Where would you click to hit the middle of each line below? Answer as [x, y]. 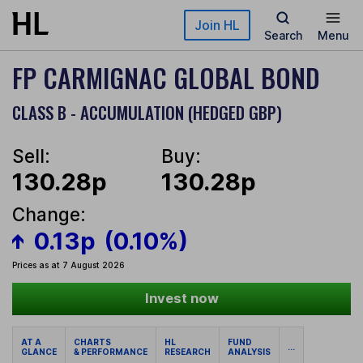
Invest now [181, 299]
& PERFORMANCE [111, 352]
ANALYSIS [249, 352]
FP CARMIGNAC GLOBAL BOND [166, 77]
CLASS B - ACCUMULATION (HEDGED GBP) [147, 112]
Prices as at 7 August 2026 [68, 265]
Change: [49, 215]
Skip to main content [70, 20]
